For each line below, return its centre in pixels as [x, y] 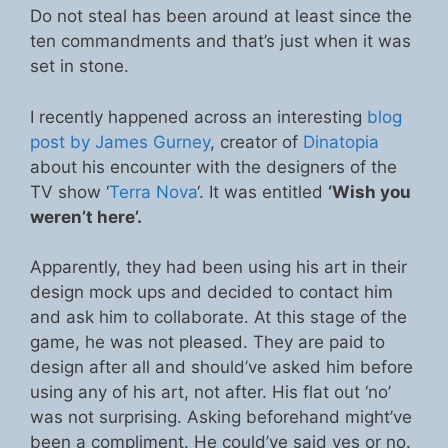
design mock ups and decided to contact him [211, 292]
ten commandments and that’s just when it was [220, 41]
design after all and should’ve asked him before [221, 367]
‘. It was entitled [262, 191]
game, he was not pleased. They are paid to [207, 342]
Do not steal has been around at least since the [221, 16]
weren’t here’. [86, 216]
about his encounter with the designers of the [213, 166]
